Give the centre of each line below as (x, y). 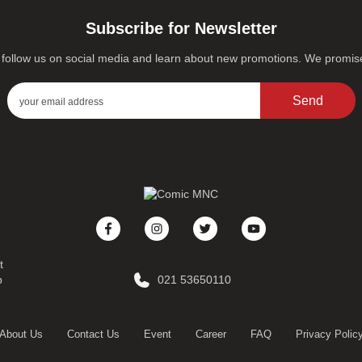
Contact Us (93, 335)
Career (210, 335)
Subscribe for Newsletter (181, 29)
